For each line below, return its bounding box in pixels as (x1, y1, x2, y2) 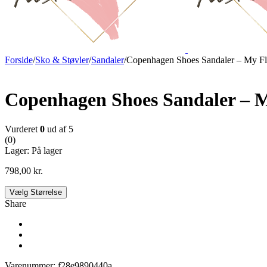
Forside (5, 54, 33, 65)
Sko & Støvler (35, 54, 89, 65)
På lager (32, 145, 62, 156)
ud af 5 (45, 123, 73, 134)
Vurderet (5, 123, 40, 134)
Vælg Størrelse (10, 187, 62, 197)
